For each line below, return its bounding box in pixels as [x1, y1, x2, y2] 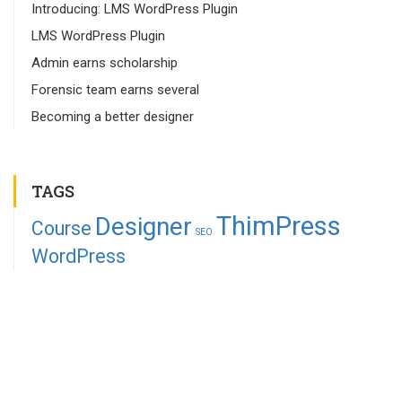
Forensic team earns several [31, 82, 199, 99]
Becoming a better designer [31, 109, 194, 126]
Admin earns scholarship [31, 55, 178, 72]
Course [31, 217, 92, 240]
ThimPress [216, 211, 341, 242]
